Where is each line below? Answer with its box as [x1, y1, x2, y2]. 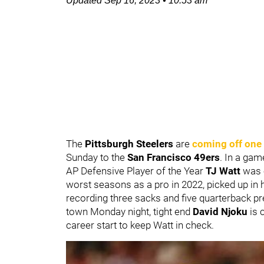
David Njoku [193, 206, 250, 217]
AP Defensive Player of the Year [66, 165, 206, 177]
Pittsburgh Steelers [85, 138, 173, 150]
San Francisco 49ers [127, 151, 220, 163]
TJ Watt [206, 165, 243, 177]
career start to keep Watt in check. [66, 219, 216, 231]
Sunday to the [66, 151, 127, 163]
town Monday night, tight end [66, 206, 193, 217]
